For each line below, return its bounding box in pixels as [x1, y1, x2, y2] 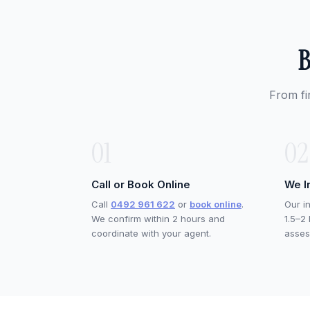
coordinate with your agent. [91, 228, 211, 239]
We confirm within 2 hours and [91, 213, 225, 224]
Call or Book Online [91, 178, 190, 191]
